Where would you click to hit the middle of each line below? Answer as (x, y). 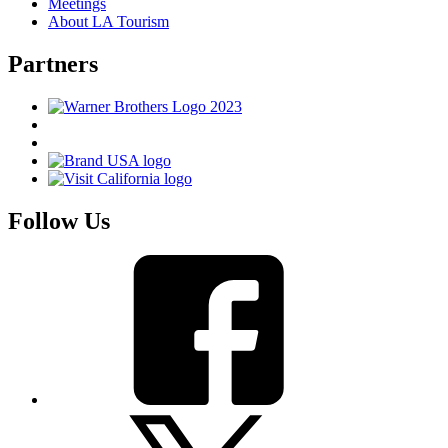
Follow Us (59, 220)
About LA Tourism (108, 22)
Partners (53, 63)
